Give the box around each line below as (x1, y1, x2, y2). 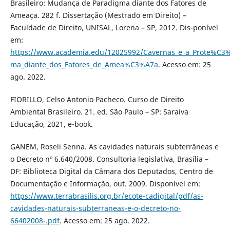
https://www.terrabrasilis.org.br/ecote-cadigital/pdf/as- (10, 191, 203, 201)
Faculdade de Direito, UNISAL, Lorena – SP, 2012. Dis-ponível (10, 23, 218, 33)
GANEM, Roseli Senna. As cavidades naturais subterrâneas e (10, 142, 219, 152)
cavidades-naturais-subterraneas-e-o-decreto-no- (10, 203, 181, 214)
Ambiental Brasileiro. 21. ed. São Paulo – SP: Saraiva (10, 107, 188, 117)
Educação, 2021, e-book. (10, 119, 93, 129)
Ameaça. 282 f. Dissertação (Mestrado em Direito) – (10, 10, 186, 21)
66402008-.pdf (10, 216, 60, 226)
